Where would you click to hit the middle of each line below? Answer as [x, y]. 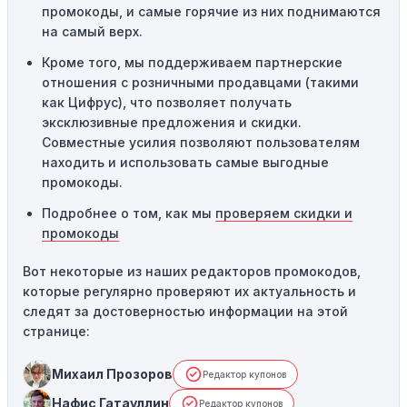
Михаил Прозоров [112, 374]
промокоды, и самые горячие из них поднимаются [211, 11]
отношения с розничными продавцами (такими [200, 82]
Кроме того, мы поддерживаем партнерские [192, 62]
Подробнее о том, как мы [129, 213]
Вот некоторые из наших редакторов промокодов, [192, 271]
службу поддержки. [93, 38]
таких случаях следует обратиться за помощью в [192, 18]
